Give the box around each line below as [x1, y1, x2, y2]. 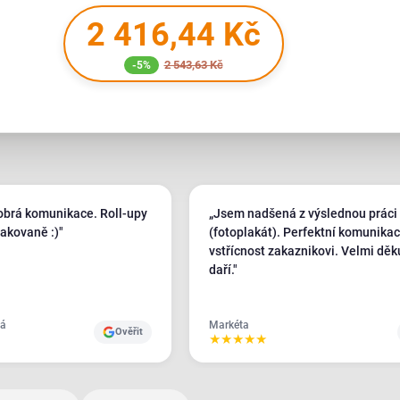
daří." [209, 262, 237, 277]
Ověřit [115, 325, 143, 337]
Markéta [209, 319, 249, 331]
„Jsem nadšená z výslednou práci [209, 206, 397, 221]
